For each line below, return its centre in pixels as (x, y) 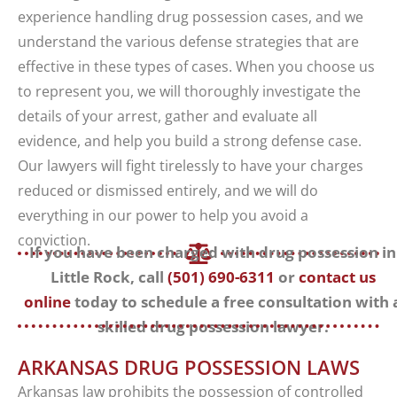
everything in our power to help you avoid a (163, 216)
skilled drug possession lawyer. (213, 327)
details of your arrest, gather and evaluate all (167, 117)
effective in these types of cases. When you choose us (196, 67)
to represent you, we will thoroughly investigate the (189, 92)
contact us (337, 277)
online (47, 302)
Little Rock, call (109, 277)
